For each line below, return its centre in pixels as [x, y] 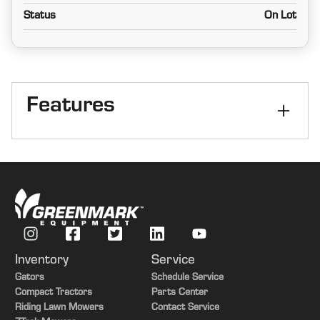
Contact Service [186, 308]
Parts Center [180, 293]
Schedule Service [188, 278]
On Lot [280, 16]
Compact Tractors [53, 293]
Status [40, 16]
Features [71, 107]
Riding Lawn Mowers [59, 308]
